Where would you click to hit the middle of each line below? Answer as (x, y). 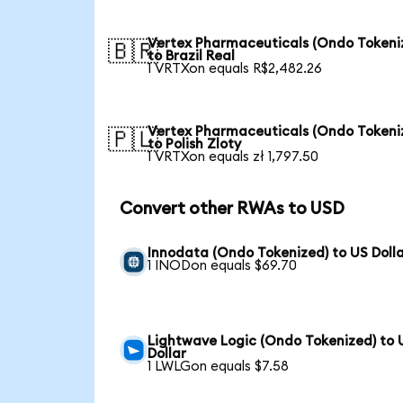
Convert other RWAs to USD (232, 210)
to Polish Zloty (195, 145)
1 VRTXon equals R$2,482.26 (235, 69)
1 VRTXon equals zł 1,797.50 (233, 157)
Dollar (167, 354)
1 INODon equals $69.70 (223, 265)
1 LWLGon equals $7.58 (219, 366)
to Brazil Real (192, 57)
